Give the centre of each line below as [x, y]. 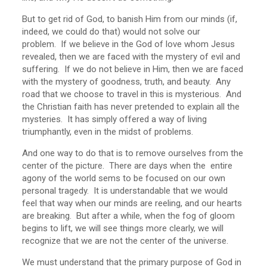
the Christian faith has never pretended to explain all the [131, 107]
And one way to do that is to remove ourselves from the [133, 153]
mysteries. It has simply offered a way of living [115, 119]
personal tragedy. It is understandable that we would [125, 191]
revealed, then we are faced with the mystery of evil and [131, 57]
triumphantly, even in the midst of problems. [108, 132]
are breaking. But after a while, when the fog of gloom [129, 216]
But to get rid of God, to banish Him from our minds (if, [130, 19]
